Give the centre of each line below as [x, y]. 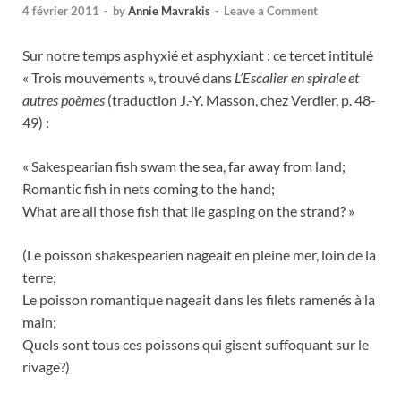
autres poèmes [65, 99]
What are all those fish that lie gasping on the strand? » [188, 210]
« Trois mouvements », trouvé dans [128, 77]
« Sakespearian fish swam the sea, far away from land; [184, 166]
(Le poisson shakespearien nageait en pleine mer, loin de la [199, 254]
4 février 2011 [61, 10]
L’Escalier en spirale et [297, 77]
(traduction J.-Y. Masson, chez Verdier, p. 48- [242, 99]
